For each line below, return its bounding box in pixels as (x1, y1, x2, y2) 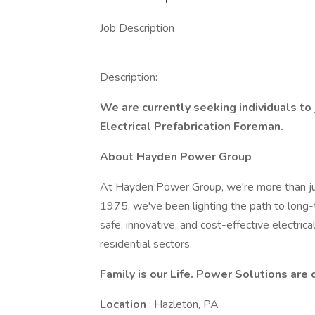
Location (100, 297, 149, 312)
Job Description (100, 20, 174, 36)
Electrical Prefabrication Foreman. (100, 119, 283, 134)
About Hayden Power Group (100, 149, 252, 165)
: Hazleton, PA (149, 297, 219, 312)
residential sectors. (100, 236, 192, 252)
